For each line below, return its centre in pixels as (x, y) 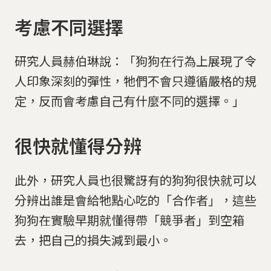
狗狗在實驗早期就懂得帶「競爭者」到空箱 (129, 220)
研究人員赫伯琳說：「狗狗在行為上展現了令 (135, 61)
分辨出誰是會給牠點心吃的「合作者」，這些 (135, 200)
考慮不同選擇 (69, 26)
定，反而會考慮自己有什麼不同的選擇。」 (129, 101)
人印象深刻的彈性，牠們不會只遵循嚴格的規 (135, 81)
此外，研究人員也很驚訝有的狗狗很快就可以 (135, 180)
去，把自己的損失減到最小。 (93, 240)
